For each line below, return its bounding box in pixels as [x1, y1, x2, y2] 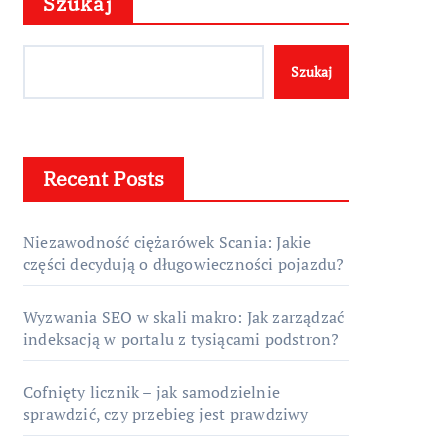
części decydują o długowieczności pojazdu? [23, 253, 345, 275]
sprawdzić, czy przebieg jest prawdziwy [23, 403, 309, 425]
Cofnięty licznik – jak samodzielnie [23, 381, 280, 403]
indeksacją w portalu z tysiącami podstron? [23, 328, 340, 350]
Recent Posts [43, 165, 164, 192]
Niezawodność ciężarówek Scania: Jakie [23, 231, 312, 253]
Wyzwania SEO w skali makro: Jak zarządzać [23, 306, 345, 328]
